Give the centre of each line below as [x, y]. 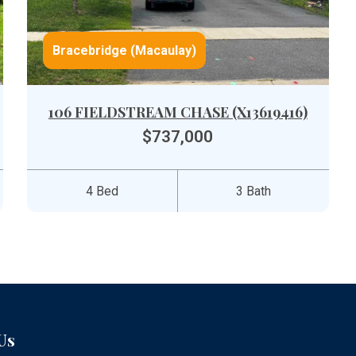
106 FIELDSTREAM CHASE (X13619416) [178, 112]
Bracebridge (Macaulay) [124, 50]
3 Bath [253, 191]
